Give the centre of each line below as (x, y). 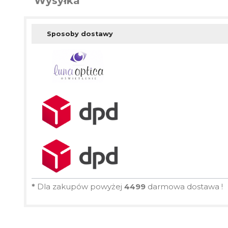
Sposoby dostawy (80, 34)
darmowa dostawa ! (184, 186)
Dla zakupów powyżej (80, 186)
